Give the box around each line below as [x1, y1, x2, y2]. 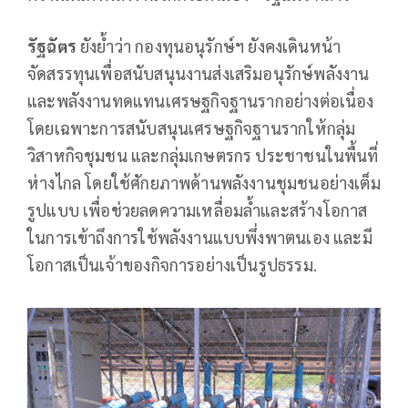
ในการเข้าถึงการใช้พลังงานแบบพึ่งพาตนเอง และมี [27, 227, 372, 249]
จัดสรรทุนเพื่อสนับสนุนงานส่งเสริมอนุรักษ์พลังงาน [27, 63, 370, 85]
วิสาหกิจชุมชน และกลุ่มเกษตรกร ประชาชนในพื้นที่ [27, 145, 379, 167]
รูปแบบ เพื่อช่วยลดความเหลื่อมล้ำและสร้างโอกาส [27, 199, 368, 221]
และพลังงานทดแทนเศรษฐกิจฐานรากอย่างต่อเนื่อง [27, 90, 374, 112]
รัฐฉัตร [27, 36, 81, 57]
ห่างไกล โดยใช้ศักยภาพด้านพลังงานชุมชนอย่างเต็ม [27, 172, 381, 194]
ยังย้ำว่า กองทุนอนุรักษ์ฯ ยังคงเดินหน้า [80, 36, 342, 57]
